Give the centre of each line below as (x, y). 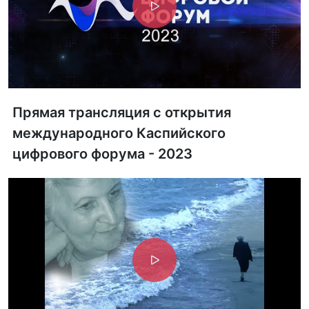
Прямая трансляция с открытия (122, 112)
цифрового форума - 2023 (102, 154)
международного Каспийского (119, 133)
